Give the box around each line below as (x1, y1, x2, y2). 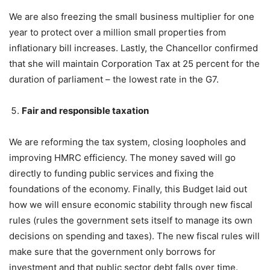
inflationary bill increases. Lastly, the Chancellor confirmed (9, 42, 258, 54)
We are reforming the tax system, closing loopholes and (9, 136, 246, 148)
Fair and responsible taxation (22, 104, 149, 116)
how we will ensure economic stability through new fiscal (9, 198, 253, 210)
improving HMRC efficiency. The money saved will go (9, 151, 236, 163)
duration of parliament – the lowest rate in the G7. (9, 73, 219, 85)
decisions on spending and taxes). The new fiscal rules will (9, 230, 260, 242)
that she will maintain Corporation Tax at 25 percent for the (9, 57, 260, 69)
